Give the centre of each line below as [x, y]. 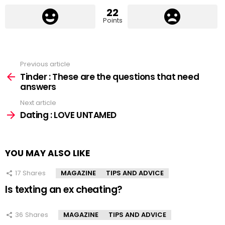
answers [38, 87]
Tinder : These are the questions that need [110, 77]
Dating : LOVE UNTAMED [69, 115]
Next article [38, 102]
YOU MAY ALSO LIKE [47, 153]
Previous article [45, 64]
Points [113, 21]
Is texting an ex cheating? [64, 190]
